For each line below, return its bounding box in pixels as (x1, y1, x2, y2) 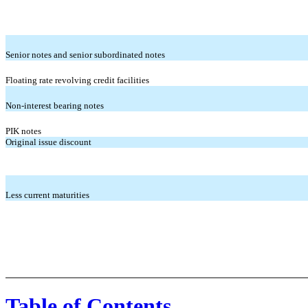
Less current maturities (5, 190, 89, 201)
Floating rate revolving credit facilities (5, 75, 149, 86)
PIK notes (5, 126, 41, 137)
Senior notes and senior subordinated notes (5, 49, 165, 60)
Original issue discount (5, 137, 91, 148)
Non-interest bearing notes (5, 100, 104, 111)
